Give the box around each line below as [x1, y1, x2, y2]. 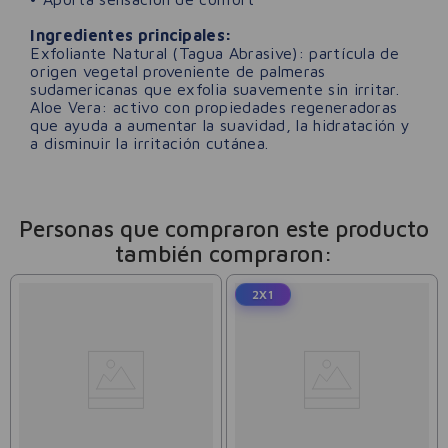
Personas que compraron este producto [19, 214, 429, 242]
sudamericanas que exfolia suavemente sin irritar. [30, 79, 400, 98]
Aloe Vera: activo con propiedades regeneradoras [30, 97, 398, 116]
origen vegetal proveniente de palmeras [30, 61, 326, 80]
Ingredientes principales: [30, 25, 233, 44]
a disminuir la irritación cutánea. [30, 133, 269, 152]
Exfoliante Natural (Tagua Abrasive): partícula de [30, 43, 400, 62]
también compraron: [115, 239, 333, 267]
